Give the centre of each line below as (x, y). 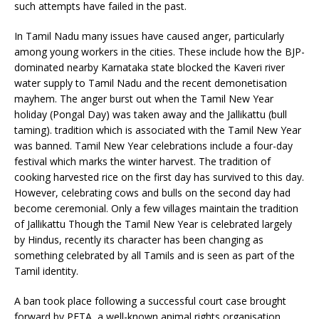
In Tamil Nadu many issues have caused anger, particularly (149, 36)
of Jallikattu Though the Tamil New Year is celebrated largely (153, 224)
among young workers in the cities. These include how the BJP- (159, 51)
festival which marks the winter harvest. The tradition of (142, 161)
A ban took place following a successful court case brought (150, 300)
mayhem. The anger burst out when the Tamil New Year (144, 98)
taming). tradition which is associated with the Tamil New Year (158, 130)
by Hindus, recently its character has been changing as (139, 239)
